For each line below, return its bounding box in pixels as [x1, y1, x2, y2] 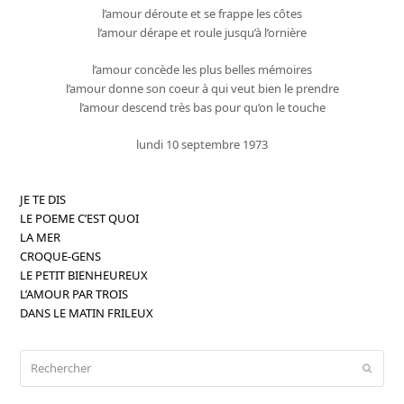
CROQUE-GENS [20, 247, 102, 264]
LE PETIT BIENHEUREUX [20, 266, 149, 283]
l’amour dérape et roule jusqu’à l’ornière [97, 23, 307, 41]
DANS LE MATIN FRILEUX [20, 304, 154, 321]
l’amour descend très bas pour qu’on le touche [78, 98, 326, 115]
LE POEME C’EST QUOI [20, 209, 140, 226]
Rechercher [20, 350, 81, 367]
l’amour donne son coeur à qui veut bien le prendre [65, 79, 339, 96]
